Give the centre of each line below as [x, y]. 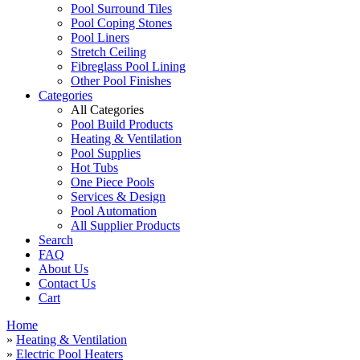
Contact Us [67, 283]
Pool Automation [114, 211]
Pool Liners [100, 37]
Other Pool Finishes [121, 81]
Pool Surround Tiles [121, 8]
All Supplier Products [125, 225]
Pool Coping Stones [121, 23]
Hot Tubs [94, 168]
